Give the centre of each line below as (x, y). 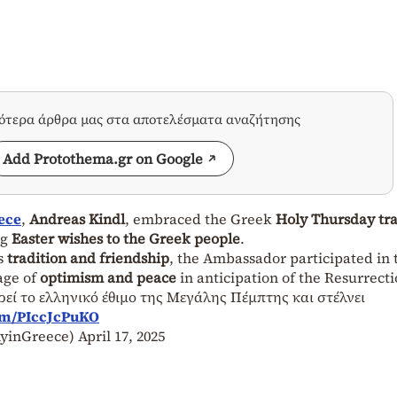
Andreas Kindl (77, 218)
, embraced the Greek (200, 218)
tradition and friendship (88, 257)
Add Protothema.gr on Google (103, 158)
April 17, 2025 (121, 335)
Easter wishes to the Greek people (126, 238)
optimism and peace (108, 277)
